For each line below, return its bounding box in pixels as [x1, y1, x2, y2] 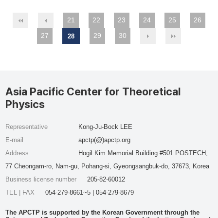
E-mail [5, 136, 24, 144]
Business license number [5, 176, 79, 183]
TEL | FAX [5, 189, 37, 196]
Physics [5, 98, 45, 110]
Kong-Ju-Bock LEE [78, 123, 132, 130]
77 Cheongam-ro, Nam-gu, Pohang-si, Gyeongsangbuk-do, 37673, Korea [5, 163, 210, 170]
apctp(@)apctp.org [78, 136, 130, 144]
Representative [5, 123, 48, 130]
